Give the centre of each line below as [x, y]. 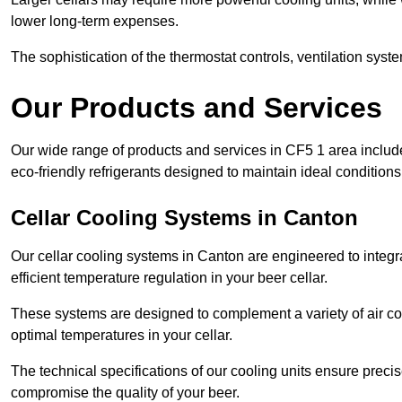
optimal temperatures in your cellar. [122, 335]
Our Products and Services [197, 107]
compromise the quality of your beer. [125, 392]
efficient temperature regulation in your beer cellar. [169, 277]
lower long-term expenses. [95, 21]
